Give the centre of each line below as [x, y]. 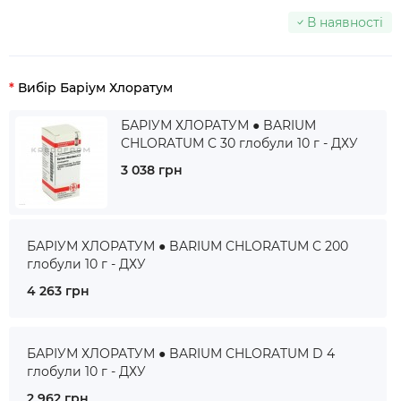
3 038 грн [152, 170]
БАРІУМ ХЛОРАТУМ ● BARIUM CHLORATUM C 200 [188, 246]
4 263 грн [58, 291]
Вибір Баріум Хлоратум [95, 88]
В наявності [345, 22]
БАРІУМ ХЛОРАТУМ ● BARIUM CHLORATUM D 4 [181, 354]
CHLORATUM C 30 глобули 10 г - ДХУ [239, 143]
